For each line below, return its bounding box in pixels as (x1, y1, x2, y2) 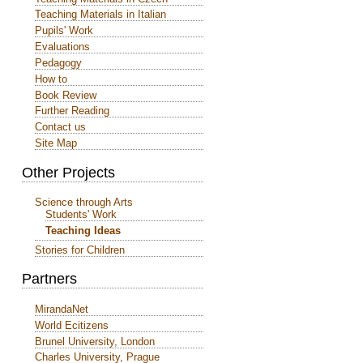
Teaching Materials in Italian (35, 8, 166, 21)
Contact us (35, 121, 86, 134)
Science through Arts (35, 196, 133, 209)
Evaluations (35, 41, 90, 53)
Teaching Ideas (45, 224, 121, 237)
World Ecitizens (35, 318, 109, 331)
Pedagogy (35, 56, 82, 69)
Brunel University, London (35, 335, 155, 348)
